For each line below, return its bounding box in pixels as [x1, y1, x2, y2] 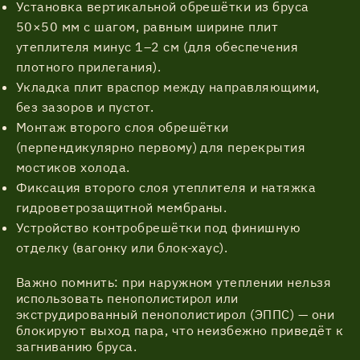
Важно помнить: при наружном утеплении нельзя [16, 274, 332, 290]
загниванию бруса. [16, 338, 137, 354]
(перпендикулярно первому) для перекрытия [16, 139, 306, 155]
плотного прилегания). [16, 59, 162, 75]
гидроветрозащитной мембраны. [16, 199, 227, 215]
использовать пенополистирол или [16, 290, 239, 306]
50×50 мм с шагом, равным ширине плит [16, 18, 279, 35]
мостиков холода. [16, 159, 130, 175]
